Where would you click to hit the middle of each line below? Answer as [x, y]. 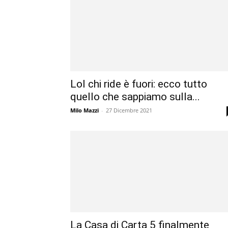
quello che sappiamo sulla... [135, 97]
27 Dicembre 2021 [129, 110]
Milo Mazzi [84, 110]
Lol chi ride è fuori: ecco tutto [139, 84]
